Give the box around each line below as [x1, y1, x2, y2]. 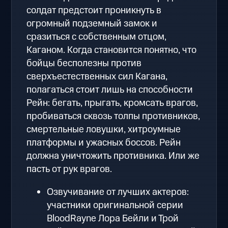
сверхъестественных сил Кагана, [26, 69, 168, 83]
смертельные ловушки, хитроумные [26, 122, 181, 136]
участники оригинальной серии [47, 198, 184, 212]
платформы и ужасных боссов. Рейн [26, 135, 181, 150]
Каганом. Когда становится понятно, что [26, 43, 197, 57]
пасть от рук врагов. [26, 162, 112, 176]
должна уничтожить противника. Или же [26, 149, 200, 163]
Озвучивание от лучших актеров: [47, 185, 189, 199]
